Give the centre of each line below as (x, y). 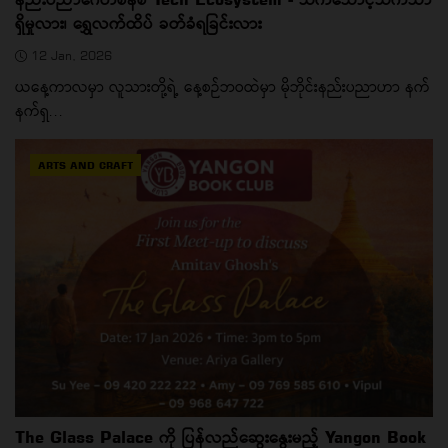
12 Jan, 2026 (69, 55)
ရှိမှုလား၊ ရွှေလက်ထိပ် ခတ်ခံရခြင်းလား (138, 22)
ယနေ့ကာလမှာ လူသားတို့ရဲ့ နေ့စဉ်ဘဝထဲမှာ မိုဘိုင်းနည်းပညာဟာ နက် (222, 86)
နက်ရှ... (39, 110)
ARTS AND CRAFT (85, 164)
